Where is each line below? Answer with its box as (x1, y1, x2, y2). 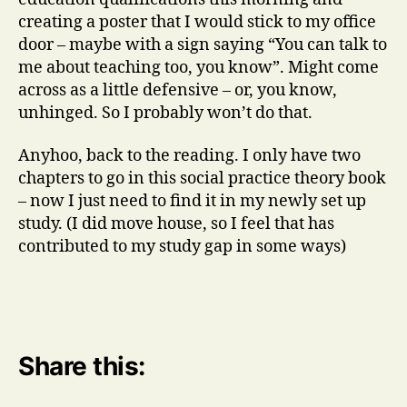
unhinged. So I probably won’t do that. (18, 102, 313, 124)
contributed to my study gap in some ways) (18, 236, 346, 257)
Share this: (18, 351, 145, 382)
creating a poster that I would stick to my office (18, 11, 376, 33)
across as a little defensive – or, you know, (18, 79, 337, 101)
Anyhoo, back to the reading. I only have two (18, 145, 361, 166)
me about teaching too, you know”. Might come (18, 56, 379, 78)
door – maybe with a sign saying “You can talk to (18, 34, 387, 55)
